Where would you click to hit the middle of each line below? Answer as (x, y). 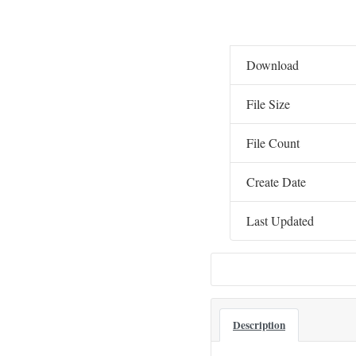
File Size (268, 104)
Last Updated (280, 221)
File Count (273, 143)
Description (259, 325)
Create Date (276, 182)
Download (273, 65)
